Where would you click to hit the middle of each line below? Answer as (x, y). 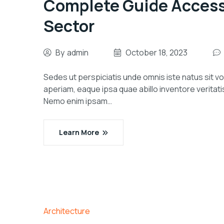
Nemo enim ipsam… (78, 101)
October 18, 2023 (156, 52)
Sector (69, 26)
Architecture (67, 211)
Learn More (79, 132)
